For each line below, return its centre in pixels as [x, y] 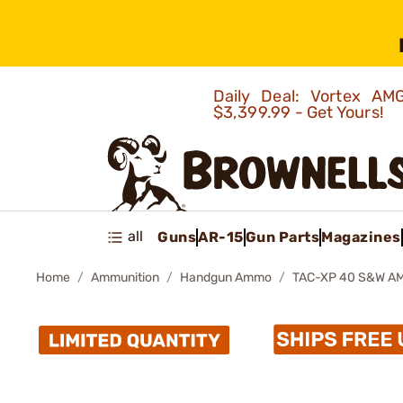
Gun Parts [282, 237]
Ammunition [125, 278]
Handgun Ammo [226, 278]
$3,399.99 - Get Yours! [300, 112]
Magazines [361, 237]
